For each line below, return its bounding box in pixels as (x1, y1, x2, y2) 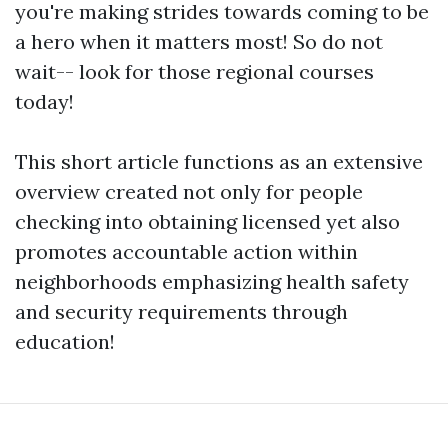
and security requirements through (15, 298, 348, 324)
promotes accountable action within (15, 238, 358, 264)
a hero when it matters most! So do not (15, 28, 383, 54)
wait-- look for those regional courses (15, 58, 374, 84)
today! (15, 88, 74, 114)
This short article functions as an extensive (15, 148, 423, 174)
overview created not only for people (15, 178, 363, 204)
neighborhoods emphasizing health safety (15, 268, 409, 294)
